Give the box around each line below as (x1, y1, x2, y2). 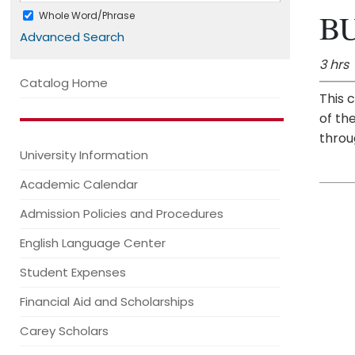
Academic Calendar (20, 176, 138, 193)
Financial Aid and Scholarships (20, 293, 194, 310)
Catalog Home (20, 74, 108, 91)
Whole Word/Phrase (39, 8, 135, 22)
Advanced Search (20, 29, 124, 45)
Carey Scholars (20, 323, 109, 339)
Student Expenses (20, 264, 126, 281)
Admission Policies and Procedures (20, 205, 223, 222)
